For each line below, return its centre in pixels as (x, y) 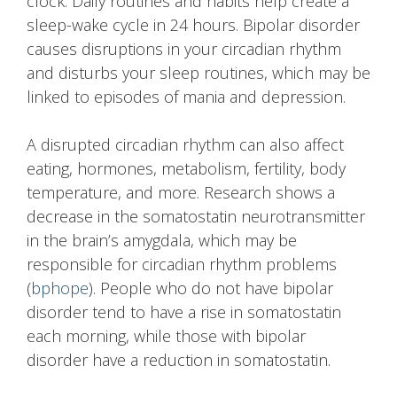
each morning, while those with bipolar (166, 336)
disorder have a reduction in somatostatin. (179, 360)
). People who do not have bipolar (211, 288)
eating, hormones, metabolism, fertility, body (186, 169)
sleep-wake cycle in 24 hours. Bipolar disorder (193, 25)
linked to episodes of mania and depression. (186, 97)
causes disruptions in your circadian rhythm (184, 49)
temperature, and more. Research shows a (181, 193)
